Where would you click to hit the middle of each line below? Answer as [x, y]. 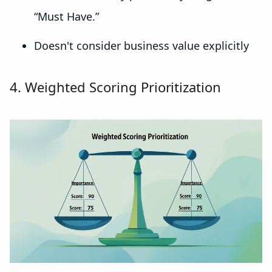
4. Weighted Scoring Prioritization [116, 87]
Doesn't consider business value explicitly [141, 46]
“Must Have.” [66, 17]
